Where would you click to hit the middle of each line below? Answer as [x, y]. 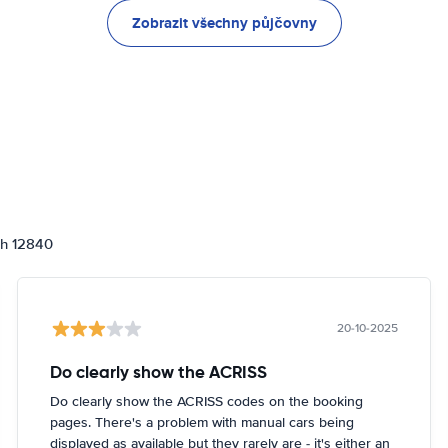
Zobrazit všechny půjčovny [224, 23]
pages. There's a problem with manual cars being [202, 422]
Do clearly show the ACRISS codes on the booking [207, 401]
